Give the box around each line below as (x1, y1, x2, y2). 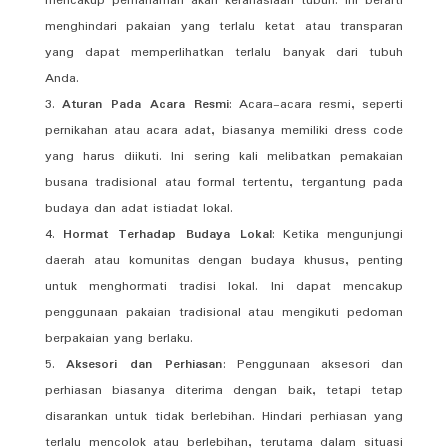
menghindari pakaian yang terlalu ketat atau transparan (44, 15, 404, 37)
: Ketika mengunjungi (272, 223, 404, 245)
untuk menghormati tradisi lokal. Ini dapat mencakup (44, 275, 404, 297)
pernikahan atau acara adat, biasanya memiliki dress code (44, 119, 404, 141)
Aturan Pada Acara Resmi (61, 93, 230, 115)
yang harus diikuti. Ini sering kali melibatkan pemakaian (44, 145, 404, 167)
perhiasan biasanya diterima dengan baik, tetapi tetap (44, 379, 404, 401)
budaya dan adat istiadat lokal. (44, 197, 233, 219)
